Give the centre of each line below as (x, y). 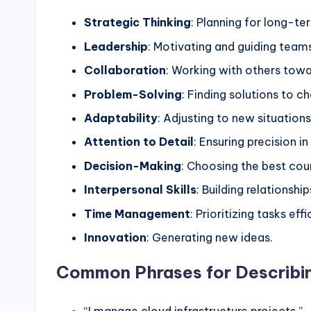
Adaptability (121, 118)
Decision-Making (133, 166)
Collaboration (125, 70)
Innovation (115, 237)
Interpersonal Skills (140, 190)
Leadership (116, 46)
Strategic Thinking (137, 23)
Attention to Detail (139, 142)
